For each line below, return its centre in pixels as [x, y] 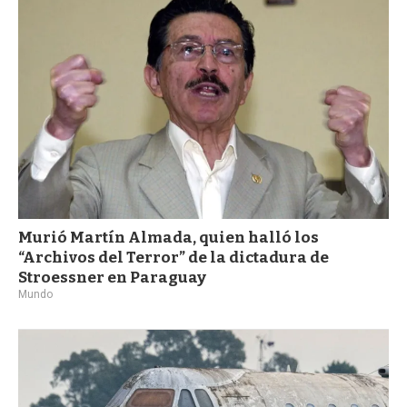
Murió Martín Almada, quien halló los [169, 237]
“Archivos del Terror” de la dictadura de [174, 257]
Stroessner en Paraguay [112, 277]
